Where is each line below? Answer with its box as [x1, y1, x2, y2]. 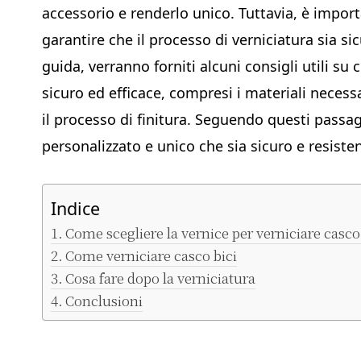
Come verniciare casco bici [65, 244, 238, 265]
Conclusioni [65, 289, 143, 310]
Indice [51, 196, 100, 220]
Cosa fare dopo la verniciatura [65, 267, 256, 288]
